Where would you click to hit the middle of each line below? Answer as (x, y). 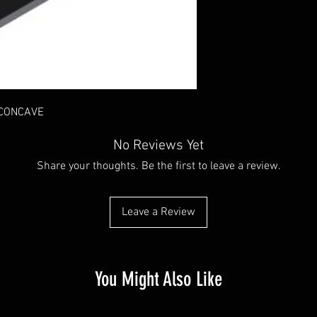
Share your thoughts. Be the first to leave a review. (158, 166)
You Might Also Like (158, 279)
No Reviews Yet (158, 146)
